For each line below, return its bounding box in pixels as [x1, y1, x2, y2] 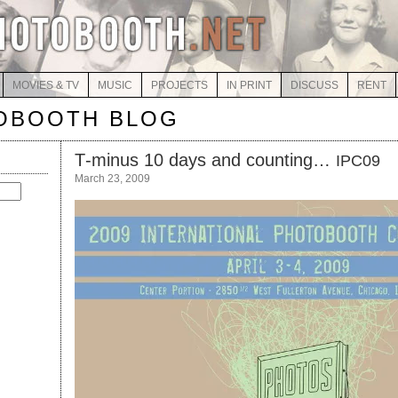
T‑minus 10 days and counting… [75, 150, 336, 170]
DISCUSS [290, 79, 338, 92]
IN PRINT [226, 79, 272, 92]
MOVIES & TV [12, 79, 79, 92]
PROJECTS [150, 79, 208, 92]
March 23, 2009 [75, 172, 150, 185]
